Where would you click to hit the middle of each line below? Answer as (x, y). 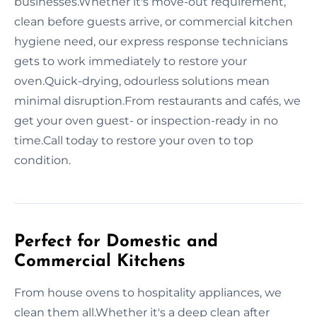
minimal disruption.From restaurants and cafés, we (157, 100)
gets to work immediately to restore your (131, 61)
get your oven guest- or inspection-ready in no (146, 120)
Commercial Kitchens (100, 261)
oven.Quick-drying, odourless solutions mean (142, 81)
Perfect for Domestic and (116, 242)
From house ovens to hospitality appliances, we (148, 292)
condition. (42, 160)
